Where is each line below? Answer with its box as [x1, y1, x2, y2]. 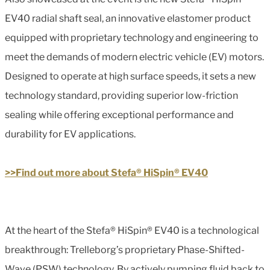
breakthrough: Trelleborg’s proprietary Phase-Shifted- [5, 243, 245, 256]
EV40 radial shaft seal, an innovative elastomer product [5, 12, 251, 24]
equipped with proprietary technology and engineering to [5, 31, 259, 43]
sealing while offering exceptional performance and [5, 108, 234, 121]
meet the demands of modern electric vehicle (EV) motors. [5, 51, 264, 63]
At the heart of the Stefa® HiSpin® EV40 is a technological [5, 224, 259, 236]
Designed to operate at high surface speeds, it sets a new [5, 70, 256, 82]
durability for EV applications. [5, 128, 136, 140]
